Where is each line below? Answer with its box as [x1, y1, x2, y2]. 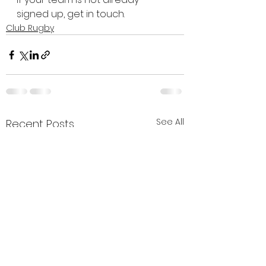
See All [156, 116, 184, 128]
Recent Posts [6, 116, 74, 131]
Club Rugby [6, 22, 54, 34]
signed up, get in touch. [17, 7, 125, 21]
